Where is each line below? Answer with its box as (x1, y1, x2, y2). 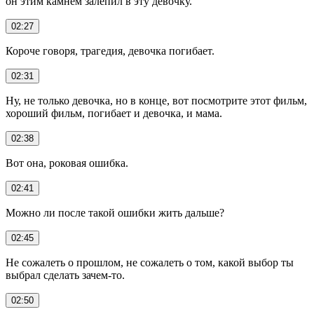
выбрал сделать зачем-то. (6, 268, 125, 281)
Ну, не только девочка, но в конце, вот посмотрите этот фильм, (6, 94, 307, 107)
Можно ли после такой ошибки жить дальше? (6, 206, 224, 219)
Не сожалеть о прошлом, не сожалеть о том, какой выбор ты (6, 256, 294, 268)
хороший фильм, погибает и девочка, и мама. (6, 107, 222, 119)
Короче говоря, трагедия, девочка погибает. (6, 44, 214, 57)
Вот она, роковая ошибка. (6, 156, 128, 169)
